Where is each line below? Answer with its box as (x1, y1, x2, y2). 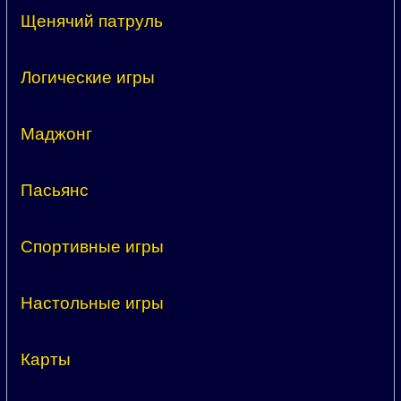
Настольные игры (21, 294, 164, 313)
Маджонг (21, 124, 92, 144)
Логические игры (21, 68, 155, 88)
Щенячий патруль (21, 12, 163, 31)
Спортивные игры (21, 237, 164, 257)
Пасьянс (21, 181, 89, 200)
